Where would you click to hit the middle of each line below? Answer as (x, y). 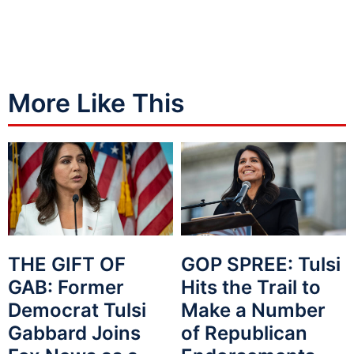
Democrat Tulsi (77, 310)
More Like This (96, 104)
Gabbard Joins (74, 333)
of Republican (244, 333)
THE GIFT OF (67, 264)
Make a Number (253, 310)
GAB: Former (66, 287)
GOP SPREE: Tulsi (261, 264)
